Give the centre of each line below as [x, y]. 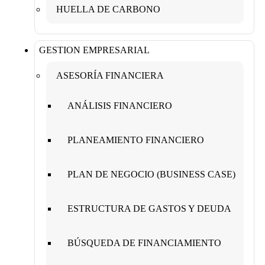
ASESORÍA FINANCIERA [110, 75]
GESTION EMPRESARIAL [94, 50]
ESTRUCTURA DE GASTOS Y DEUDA [149, 208]
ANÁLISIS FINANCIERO [120, 105]
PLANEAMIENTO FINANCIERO [136, 140]
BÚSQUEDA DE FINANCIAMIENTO [144, 243]
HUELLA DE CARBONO [108, 9]
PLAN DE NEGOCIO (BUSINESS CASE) [151, 174]
